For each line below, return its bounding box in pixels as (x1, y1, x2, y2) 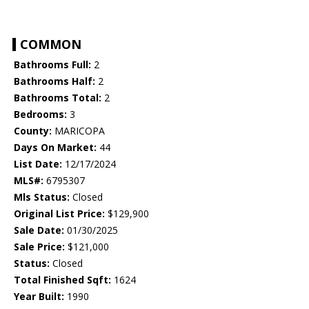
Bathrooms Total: (14, 91, 101, 105)
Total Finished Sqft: (14, 273, 111, 287)
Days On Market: (14, 141, 97, 154)
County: (14, 124, 52, 138)
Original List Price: (14, 207, 105, 221)
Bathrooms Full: (14, 58, 91, 72)
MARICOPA (52, 124, 105, 138)
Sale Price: (14, 240, 65, 254)
